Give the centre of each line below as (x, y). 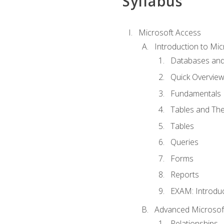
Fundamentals (195, 93)
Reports (184, 175)
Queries (184, 142)
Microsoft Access (169, 32)
